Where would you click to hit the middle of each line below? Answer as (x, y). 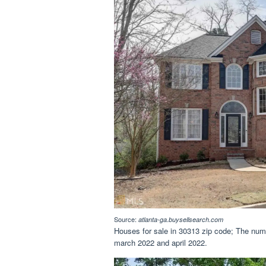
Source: (126, 219)
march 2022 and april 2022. (161, 243)
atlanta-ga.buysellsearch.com (181, 220)
